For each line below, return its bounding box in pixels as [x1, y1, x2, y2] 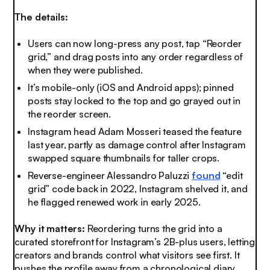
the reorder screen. [28, 107, 111, 120]
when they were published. [28, 63, 143, 76]
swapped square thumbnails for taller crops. [28, 151, 220, 164]
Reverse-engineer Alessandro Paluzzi [28, 169, 192, 182]
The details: [14, 11, 68, 24]
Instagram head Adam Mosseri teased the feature [28, 125, 242, 137]
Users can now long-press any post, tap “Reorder [28, 37, 242, 49]
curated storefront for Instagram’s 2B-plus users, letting [14, 235, 256, 248]
